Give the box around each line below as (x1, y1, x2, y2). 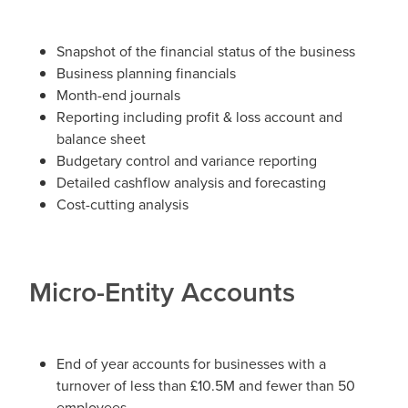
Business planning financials (56, 62, 236, 83)
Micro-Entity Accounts (29, 271, 295, 311)
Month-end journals (56, 84, 180, 105)
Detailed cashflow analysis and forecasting (56, 171, 326, 192)
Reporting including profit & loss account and (56, 106, 342, 127)
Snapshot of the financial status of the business (56, 40, 355, 61)
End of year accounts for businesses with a (56, 353, 326, 374)
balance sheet (56, 127, 146, 148)
